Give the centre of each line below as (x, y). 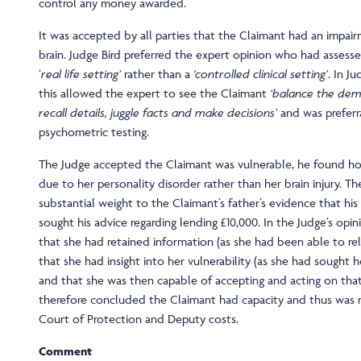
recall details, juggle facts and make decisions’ (160, 113)
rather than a (157, 74)
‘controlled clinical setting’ (261, 74)
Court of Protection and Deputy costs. (139, 319)
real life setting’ (81, 74)
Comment (65, 351)
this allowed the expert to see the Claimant (154, 93)
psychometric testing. (94, 132)
